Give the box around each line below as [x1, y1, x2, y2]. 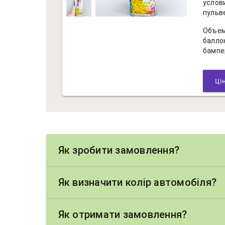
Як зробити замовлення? [58, 144, 179, 156]
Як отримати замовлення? [58, 208, 187, 220]
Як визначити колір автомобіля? [58, 176, 216, 188]
